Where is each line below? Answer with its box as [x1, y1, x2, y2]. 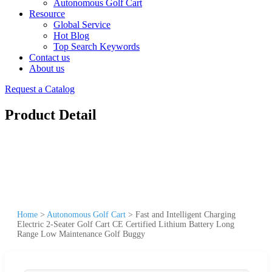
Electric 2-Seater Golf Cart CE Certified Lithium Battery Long [17, 219, 234, 229]
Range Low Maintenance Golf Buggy [17, 229, 145, 239]
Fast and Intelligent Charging [135, 209, 236, 219]
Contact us [29, 52, 70, 63]
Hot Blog [53, 30, 89, 41]
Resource [29, 8, 65, 19]
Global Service [53, 19, 110, 30]
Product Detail [5, 106, 97, 123]
